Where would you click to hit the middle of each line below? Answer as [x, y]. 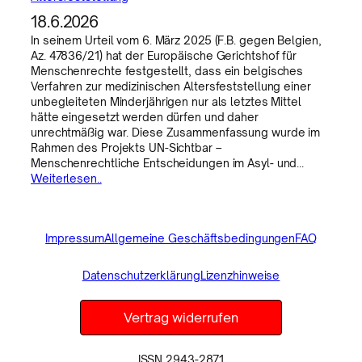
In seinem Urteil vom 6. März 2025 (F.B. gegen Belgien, [176, 40]
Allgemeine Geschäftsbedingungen [200, 238]
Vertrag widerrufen [181, 317]
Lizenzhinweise [240, 276]
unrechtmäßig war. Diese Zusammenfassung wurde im [176, 133]
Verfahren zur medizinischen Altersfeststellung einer [171, 86]
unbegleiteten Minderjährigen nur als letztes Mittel [166, 102]
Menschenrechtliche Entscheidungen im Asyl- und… [168, 163]
